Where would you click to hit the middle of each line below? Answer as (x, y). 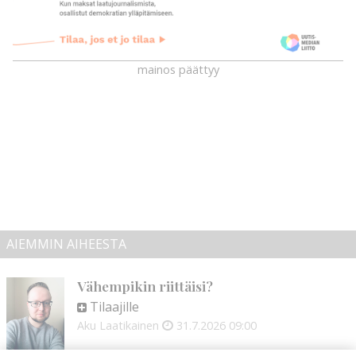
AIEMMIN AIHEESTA (66, 244)
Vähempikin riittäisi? (145, 286)
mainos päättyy (178, 70)
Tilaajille (115, 306)
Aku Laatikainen (118, 325)
